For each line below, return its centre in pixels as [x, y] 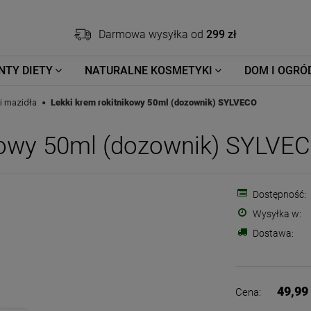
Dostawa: [274, 233]
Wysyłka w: [277, 214]
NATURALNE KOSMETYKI [149, 70]
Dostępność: [280, 194]
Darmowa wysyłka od [152, 34]
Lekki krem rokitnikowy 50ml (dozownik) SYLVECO [154, 102]
